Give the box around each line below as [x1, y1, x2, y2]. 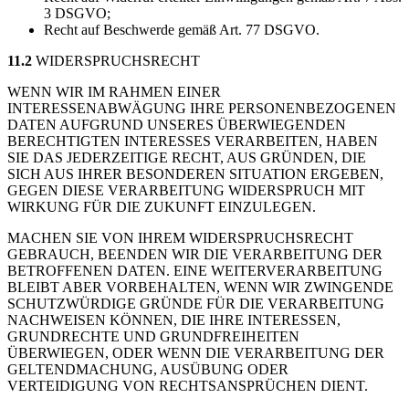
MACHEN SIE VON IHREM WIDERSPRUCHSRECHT [7, 229, 353, 246]
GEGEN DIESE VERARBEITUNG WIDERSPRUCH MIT [7, 182, 365, 198]
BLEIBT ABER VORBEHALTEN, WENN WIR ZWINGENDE [7, 278, 393, 295]
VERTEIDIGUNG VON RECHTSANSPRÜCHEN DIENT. [7, 377, 368, 393]
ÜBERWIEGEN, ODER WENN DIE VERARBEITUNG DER [7, 344, 384, 361]
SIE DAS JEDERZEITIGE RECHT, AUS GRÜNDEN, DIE [7, 149, 366, 165]
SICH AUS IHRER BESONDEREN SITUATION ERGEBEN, [7, 165, 383, 182]
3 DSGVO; [44, 5, 110, 21]
